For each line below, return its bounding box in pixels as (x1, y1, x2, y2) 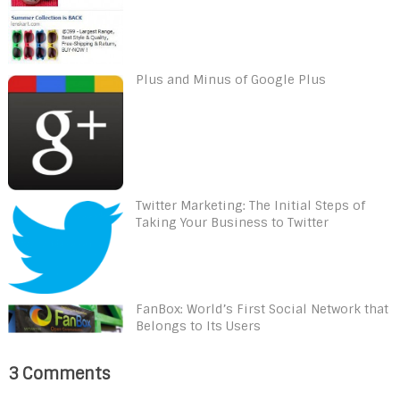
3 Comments (7, 362, 110, 385)
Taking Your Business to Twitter (135, 213, 329, 230)
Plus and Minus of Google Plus (135, 71, 326, 88)
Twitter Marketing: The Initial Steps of (135, 196, 365, 213)
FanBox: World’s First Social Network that (135, 301, 388, 318)
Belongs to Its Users (135, 318, 261, 335)
